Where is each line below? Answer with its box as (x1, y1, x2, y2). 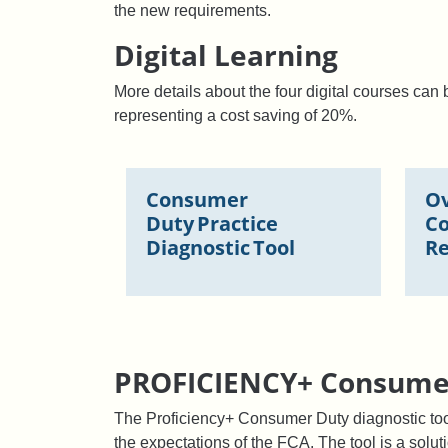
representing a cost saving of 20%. (114, 107, 357, 125)
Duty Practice (146, 210, 278, 238)
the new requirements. (114, 2, 271, 20)
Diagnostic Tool (146, 234, 295, 262)
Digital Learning (114, 36, 338, 75)
